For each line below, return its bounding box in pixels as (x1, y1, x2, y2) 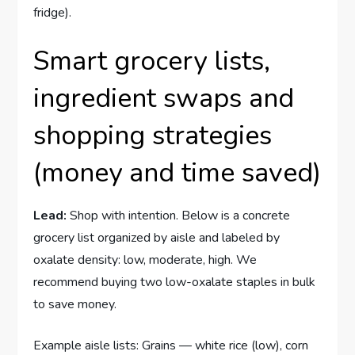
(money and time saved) (33, 154, 322, 191)
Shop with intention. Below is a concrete (67, 206, 291, 224)
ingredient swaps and (33, 79, 295, 116)
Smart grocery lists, (33, 42, 271, 79)
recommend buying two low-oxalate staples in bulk (33, 273, 316, 291)
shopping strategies (33, 116, 273, 154)
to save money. (33, 295, 117, 313)
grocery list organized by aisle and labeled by (33, 228, 281, 246)
